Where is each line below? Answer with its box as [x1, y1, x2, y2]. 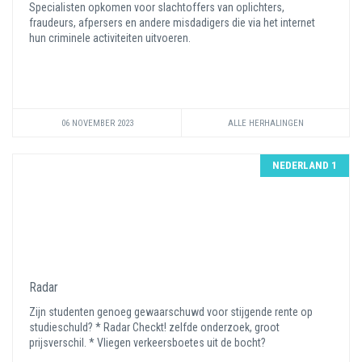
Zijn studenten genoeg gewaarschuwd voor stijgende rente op [29, 305, 313, 318]
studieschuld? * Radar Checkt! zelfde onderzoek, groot [29, 321, 280, 334]
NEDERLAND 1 [272, 159, 337, 171]
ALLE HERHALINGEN [227, 118, 304, 128]
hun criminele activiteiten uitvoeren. [29, 32, 193, 44]
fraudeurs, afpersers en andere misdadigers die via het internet [29, 16, 315, 29]
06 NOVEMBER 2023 [61, 118, 133, 128]
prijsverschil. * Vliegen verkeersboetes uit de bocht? [29, 336, 268, 349]
